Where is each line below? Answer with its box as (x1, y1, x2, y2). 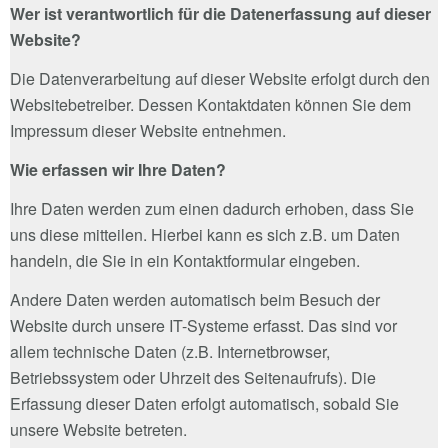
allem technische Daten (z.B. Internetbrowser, (10, 339, 330, 363)
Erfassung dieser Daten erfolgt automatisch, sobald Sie (10, 391, 399, 415)
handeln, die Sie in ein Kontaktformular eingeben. (10, 248, 360, 272)
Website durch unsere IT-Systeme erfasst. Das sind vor (10, 313, 397, 337)
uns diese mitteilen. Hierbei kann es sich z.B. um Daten (10, 222, 400, 246)
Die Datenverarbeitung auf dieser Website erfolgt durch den (10, 66, 430, 90)
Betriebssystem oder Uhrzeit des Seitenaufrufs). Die (10, 365, 376, 389)
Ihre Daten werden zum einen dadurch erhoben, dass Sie (10, 196, 414, 220)
